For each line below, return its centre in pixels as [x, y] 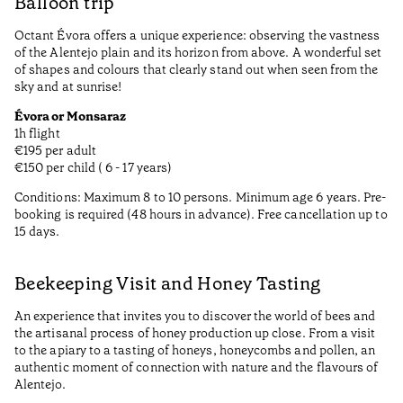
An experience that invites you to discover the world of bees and [195, 316]
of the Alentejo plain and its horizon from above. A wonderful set [198, 53]
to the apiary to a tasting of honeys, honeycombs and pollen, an [195, 350]
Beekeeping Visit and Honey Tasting [168, 284]
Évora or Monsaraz [71, 116]
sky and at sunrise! [68, 87]
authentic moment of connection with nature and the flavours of [197, 367]
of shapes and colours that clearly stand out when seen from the [197, 70]
